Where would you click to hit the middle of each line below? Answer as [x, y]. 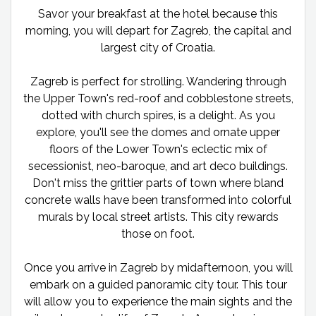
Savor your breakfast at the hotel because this [158, 13]
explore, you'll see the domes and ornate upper [158, 132]
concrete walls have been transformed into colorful [158, 200]
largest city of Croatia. [158, 47]
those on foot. [158, 233]
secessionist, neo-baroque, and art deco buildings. [158, 166]
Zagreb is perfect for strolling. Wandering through [158, 81]
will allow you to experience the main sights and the [158, 301]
